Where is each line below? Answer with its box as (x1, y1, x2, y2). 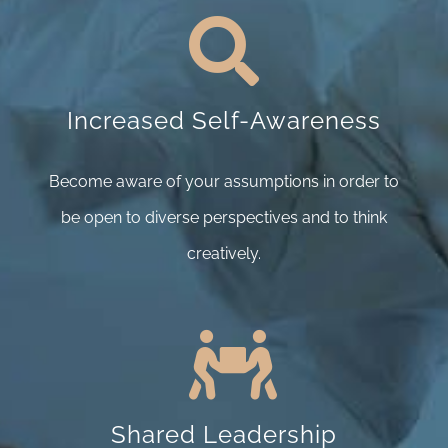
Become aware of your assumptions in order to (49, 172, 399, 191)
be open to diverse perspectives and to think (61, 208, 387, 227)
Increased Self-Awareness (67, 107, 381, 135)
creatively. (187, 244, 261, 263)
